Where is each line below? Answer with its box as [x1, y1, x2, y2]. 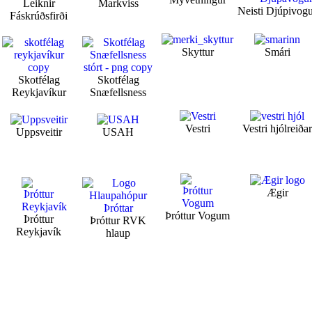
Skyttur [181, 46, 214, 58]
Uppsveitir [15, 126, 62, 139]
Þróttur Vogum [165, 210, 231, 222]
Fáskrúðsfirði [10, 10, 68, 22]
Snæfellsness [90, 86, 147, 99]
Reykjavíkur [11, 86, 66, 99]
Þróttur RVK [90, 214, 147, 227]
